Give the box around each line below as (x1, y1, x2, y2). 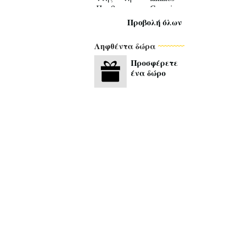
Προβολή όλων (127, 16, 182, 28)
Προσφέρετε (131, 57, 178, 68)
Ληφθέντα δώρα (94, 40, 156, 52)
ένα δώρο (131, 67, 166, 79)
